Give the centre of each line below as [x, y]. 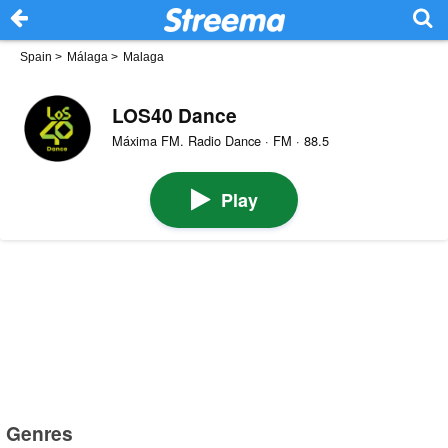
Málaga [87, 57]
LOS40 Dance [174, 114]
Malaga [143, 57]
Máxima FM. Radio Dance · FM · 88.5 [220, 141]
